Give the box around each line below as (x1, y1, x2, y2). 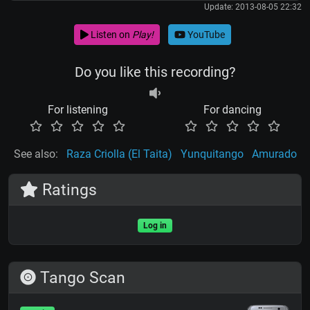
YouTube (185, 28, 225, 40)
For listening (47, 103, 108, 117)
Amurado (251, 147, 297, 161)
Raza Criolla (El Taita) (66, 147, 172, 161)
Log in (143, 221, 167, 231)
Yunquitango (180, 147, 244, 161)
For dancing (203, 103, 262, 117)
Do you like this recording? (75, 64, 235, 81)
